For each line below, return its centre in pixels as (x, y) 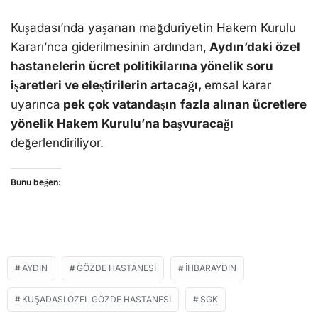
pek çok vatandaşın (119, 104)
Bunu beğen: (36, 182)
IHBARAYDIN (211, 268)
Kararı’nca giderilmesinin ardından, (109, 46)
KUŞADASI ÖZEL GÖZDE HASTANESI (97, 299)
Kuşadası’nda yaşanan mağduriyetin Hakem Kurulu (153, 27)
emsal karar (238, 85)
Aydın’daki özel (253, 46)
